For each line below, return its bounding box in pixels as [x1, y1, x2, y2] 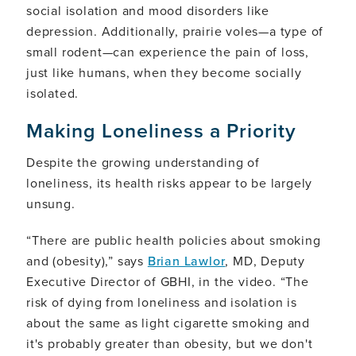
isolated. [26, 83, 79, 102]
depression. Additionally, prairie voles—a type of [26, 21, 324, 40]
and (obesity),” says [26, 251, 148, 269]
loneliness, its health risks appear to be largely [26, 173, 313, 192]
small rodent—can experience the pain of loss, [26, 42, 309, 60]
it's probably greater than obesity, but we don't [26, 334, 313, 352]
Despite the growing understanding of [26, 153, 260, 171]
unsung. [26, 194, 75, 212]
